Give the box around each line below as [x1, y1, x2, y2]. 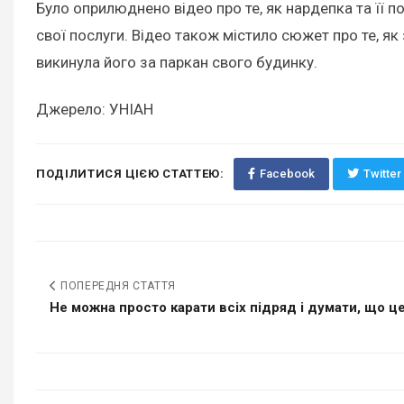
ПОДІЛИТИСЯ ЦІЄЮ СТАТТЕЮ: [36, 166, 225, 180]
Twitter [363, 166, 401, 180]
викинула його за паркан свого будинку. [36, 53, 317, 72]
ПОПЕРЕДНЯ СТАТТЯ [57, 279, 176, 292]
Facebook [259, 166, 315, 180]
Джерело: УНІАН [36, 100, 153, 119]
